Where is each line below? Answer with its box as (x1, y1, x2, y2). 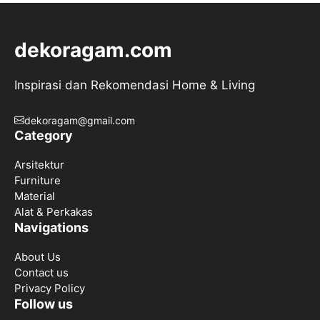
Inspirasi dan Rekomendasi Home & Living (14, 78, 255, 93)
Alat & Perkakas (14, 204, 93, 219)
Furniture (14, 173, 61, 187)
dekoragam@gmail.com (24, 114, 135, 126)
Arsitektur (14, 157, 64, 171)
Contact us (14, 265, 69, 279)
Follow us (14, 296, 73, 311)
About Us (14, 249, 61, 264)
